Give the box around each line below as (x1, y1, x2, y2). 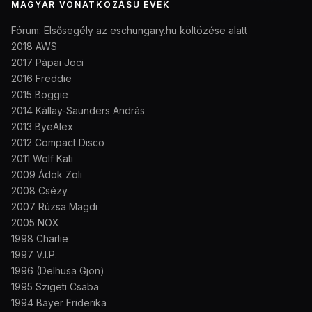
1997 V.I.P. (11, 249, 57, 261)
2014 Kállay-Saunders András (11, 104, 145, 117)
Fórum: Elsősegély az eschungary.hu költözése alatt (11, 24, 247, 37)
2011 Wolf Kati (11, 153, 73, 165)
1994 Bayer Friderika (11, 297, 107, 309)
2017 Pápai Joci (11, 56, 84, 69)
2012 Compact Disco (11, 136, 104, 149)
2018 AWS (11, 40, 57, 53)
